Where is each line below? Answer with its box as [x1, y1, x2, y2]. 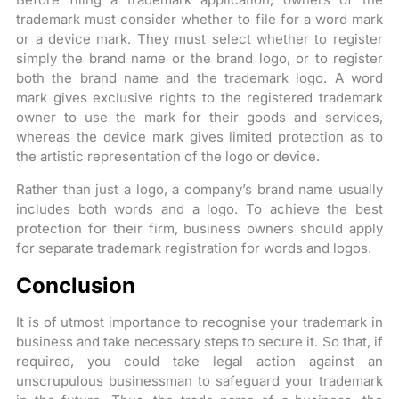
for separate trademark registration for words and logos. [16, 239, 372, 256]
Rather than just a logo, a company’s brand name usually [16, 180, 383, 198]
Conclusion [16, 272, 136, 298]
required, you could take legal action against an [16, 352, 383, 370]
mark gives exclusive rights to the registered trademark [16, 88, 383, 106]
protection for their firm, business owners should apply [16, 219, 383, 237]
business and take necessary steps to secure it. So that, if [16, 332, 383, 350]
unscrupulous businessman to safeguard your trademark [16, 371, 383, 389]
